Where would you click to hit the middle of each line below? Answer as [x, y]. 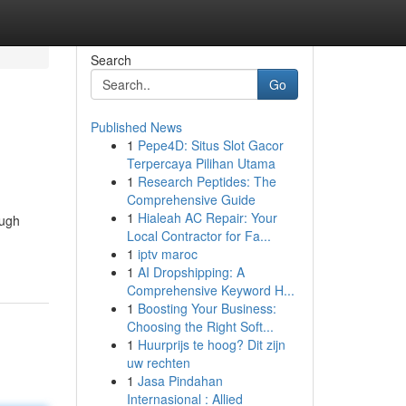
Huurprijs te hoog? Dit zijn [211, 344]
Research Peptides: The [207, 181]
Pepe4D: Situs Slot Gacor [210, 145]
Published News [136, 127]
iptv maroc [167, 254]
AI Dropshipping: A [191, 272]
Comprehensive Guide [191, 199]
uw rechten [158, 362]
